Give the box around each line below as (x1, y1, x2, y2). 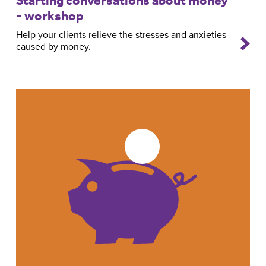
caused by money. (15, 41, 91, 53)
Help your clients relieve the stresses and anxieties (15, 29, 226, 42)
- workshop (15, 7, 84, 24)
